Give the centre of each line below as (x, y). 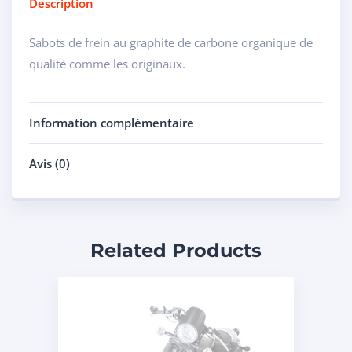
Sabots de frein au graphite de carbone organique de (171, 42)
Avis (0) (49, 163)
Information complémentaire (112, 122)
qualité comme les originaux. (107, 63)
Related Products (176, 250)
